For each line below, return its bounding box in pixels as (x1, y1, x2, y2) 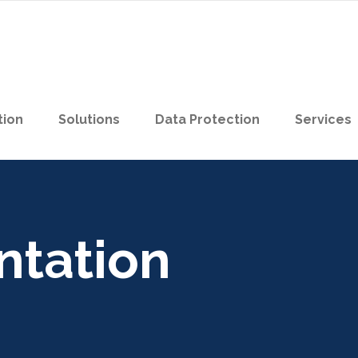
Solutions (58, 112, 120, 127)
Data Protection (155, 112, 260, 127)
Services (295, 112, 352, 127)
